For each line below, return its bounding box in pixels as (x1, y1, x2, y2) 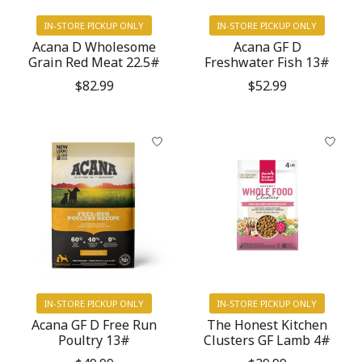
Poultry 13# (58, 330, 131, 349)
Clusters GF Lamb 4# (204, 330, 331, 349)
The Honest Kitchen (207, 315, 328, 334)
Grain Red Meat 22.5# (28, 53, 161, 71)
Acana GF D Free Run (32, 315, 158, 334)
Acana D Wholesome (32, 37, 157, 56)
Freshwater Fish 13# (204, 53, 330, 71)
